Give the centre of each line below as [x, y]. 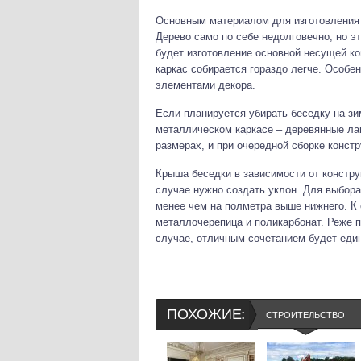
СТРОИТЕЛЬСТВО [305, 315]
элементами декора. [205, 85]
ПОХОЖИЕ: [205, 315]
